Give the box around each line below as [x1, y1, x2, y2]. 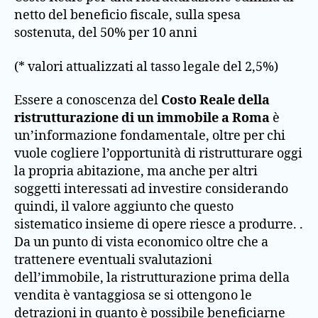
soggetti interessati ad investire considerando [14, 181, 288, 197]
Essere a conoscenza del [14, 92, 161, 109]
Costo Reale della [161, 92, 270, 109]
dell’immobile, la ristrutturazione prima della [14, 270, 290, 286]
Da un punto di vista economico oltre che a [14, 234, 268, 251]
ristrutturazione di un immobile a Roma [14, 110, 270, 126]
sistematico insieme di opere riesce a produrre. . [14, 216, 303, 233]
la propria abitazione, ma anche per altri [14, 163, 258, 180]
